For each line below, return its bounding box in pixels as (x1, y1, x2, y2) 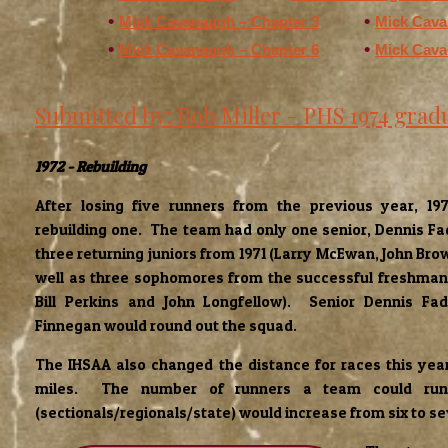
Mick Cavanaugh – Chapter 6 (118, 41, 319, 59)
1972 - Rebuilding (35, 157, 146, 177)
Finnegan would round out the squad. (35, 316, 297, 336)
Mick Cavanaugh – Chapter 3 (118, 13, 319, 31)
